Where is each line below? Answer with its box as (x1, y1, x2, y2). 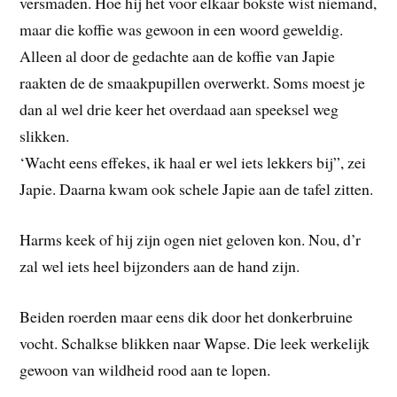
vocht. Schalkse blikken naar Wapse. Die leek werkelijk (19, 331, 370, 354)
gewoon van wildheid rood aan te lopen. (19, 358, 271, 380)
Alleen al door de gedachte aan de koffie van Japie (19, 44, 336, 66)
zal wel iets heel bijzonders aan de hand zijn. (19, 254, 300, 276)
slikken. (19, 124, 70, 146)
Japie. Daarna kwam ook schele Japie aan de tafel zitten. (19, 177, 374, 199)
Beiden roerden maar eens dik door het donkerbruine (19, 305, 354, 327)
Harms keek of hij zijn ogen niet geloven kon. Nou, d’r (19, 228, 362, 250)
